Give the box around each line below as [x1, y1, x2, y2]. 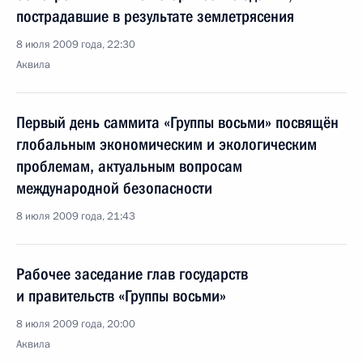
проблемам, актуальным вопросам [16, 156, 242, 176]
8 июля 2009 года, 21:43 [16, 209, 135, 224]
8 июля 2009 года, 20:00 [16, 317, 135, 331]
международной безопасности [16, 178, 212, 198]
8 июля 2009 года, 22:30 [16, 37, 135, 52]
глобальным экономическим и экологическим [16, 135, 317, 154]
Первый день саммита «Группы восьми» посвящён [16, 113, 339, 132]
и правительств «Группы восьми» [16, 286, 226, 305]
